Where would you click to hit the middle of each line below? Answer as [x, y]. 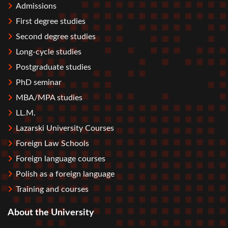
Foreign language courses [61, 159]
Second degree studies [56, 37]
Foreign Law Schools [52, 144]
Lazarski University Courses [65, 129]
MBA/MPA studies [49, 98]
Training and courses [52, 190]
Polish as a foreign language [65, 174]
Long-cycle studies [49, 52]
